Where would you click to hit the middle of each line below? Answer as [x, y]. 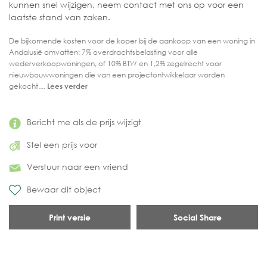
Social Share [197, 218]
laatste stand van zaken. [60, 17]
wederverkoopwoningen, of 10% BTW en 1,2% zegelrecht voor [115, 64]
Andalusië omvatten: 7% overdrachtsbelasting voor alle [103, 52]
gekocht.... [28, 86]
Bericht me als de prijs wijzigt [84, 122]
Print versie [70, 218]
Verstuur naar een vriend [77, 167]
